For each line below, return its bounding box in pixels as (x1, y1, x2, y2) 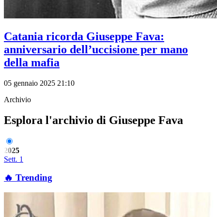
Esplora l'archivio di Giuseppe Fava (4, 113, 183, 126)
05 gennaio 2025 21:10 (4, 78, 75, 87)
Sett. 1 (4, 155, 23, 163)
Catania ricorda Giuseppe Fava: (4, 30, 164, 43)
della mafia (4, 56, 60, 69)
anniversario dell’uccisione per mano (4, 43, 188, 56)
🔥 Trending (4, 172, 52, 183)
